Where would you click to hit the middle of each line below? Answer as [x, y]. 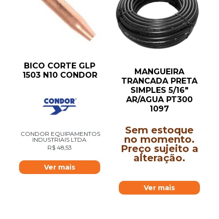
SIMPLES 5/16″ [159, 90]
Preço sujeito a [159, 149]
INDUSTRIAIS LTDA [59, 140]
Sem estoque [159, 130]
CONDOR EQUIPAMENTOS [60, 134]
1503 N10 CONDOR [60, 75]
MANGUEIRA [159, 72]
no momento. [159, 140]
